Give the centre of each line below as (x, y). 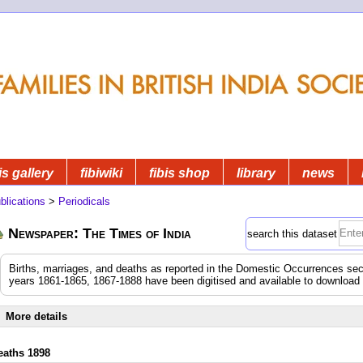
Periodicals (84, 201)
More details (36, 316)
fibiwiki (101, 173)
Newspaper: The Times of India (100, 233)
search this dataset (292, 233)
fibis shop (179, 173)
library (256, 173)
